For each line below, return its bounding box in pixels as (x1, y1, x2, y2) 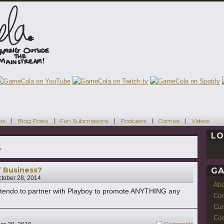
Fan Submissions (60, 116, 108, 124)
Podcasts (120, 116, 146, 124)
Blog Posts (17, 116, 48, 124)
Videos (191, 116, 209, 124)
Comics (158, 116, 179, 124)
